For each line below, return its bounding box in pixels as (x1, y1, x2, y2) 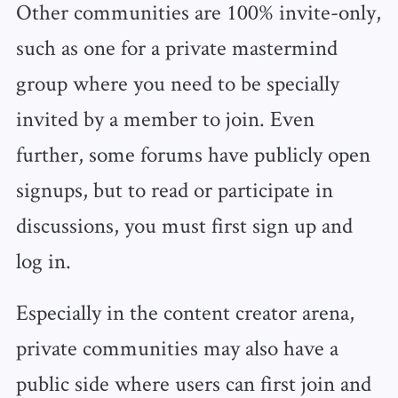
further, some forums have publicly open (15, 139, 370, 169)
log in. (15, 246, 71, 275)
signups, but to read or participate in (15, 175, 333, 204)
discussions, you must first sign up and (15, 211, 353, 240)
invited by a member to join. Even (15, 104, 314, 133)
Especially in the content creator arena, (15, 298, 354, 327)
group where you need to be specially (15, 68, 339, 98)
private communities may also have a (15, 333, 338, 362)
